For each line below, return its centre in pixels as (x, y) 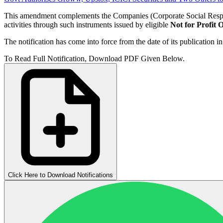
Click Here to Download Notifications (60, 175)
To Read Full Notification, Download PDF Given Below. (94, 58)
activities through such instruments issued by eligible (87, 24)
